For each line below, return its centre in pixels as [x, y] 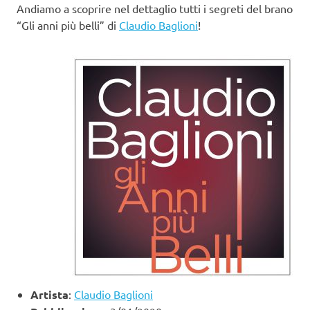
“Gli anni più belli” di [68, 25]
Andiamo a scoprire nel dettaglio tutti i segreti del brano [155, 9]
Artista [49, 295]
